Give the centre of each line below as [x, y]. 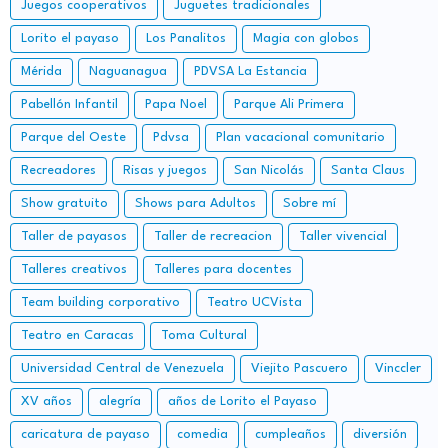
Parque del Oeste [73, 138]
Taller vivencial [343, 237]
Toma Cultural [204, 336]
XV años [46, 402]
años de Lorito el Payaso [242, 402]
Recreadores [58, 171]
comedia [202, 435]
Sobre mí [309, 204]
